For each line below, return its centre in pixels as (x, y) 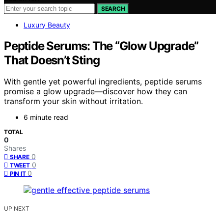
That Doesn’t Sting (52, 60)
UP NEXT (17, 209)
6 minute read (46, 117)
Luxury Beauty (47, 25)
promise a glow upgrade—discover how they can (96, 92)
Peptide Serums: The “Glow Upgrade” (101, 46)
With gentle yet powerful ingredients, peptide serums (103, 82)
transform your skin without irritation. (73, 101)
